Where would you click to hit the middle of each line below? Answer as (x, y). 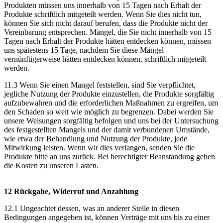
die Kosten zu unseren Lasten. (51, 165)
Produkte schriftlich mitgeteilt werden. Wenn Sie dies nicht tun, (103, 14)
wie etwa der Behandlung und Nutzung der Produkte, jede (96, 138)
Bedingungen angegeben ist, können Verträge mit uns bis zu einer (107, 217)
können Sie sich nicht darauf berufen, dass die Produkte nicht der (106, 23)
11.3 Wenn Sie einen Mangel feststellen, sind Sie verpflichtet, (100, 85)
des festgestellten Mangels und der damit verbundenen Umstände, (107, 129)
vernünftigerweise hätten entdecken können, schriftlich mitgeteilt (105, 59)
